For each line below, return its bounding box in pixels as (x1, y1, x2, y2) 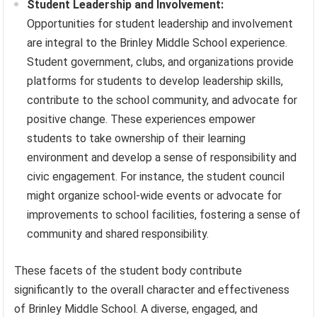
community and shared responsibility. (27, 227, 209, 241)
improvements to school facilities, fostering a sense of (27, 208, 301, 222)
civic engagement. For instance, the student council (27, 170, 285, 184)
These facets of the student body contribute (14, 264, 243, 278)
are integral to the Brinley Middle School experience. (27, 36, 288, 50)
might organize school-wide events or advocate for (27, 189, 282, 203)
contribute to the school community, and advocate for (27, 93, 298, 108)
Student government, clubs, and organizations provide (27, 55, 294, 69)
